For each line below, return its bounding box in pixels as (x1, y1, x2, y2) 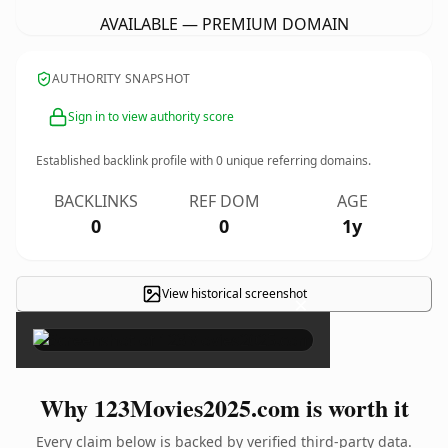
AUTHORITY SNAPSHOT (52, 70, 191, 87)
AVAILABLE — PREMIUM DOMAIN (99, 13, 349, 35)
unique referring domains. (223, 152, 371, 169)
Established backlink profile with (36, 152, 216, 169)
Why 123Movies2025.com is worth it (39, 390, 409, 425)
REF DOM (188, 190, 260, 212)
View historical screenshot (161, 285, 307, 302)
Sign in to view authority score (68, 108, 234, 125)
